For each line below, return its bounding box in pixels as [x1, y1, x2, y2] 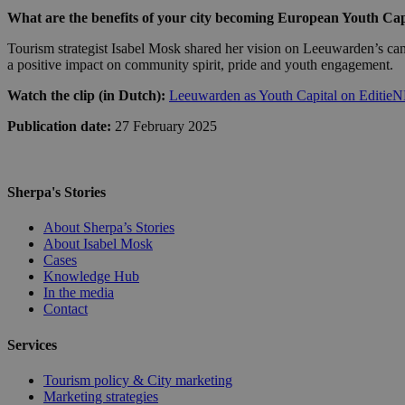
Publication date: [7, 118, 111, 134]
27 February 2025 [111, 118, 217, 134]
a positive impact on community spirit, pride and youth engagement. [7, 56, 393, 72]
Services [7, 336, 57, 353]
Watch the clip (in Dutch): [7, 87, 169, 103]
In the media [43, 285, 114, 301]
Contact [43, 301, 88, 317]
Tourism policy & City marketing [43, 372, 232, 388]
